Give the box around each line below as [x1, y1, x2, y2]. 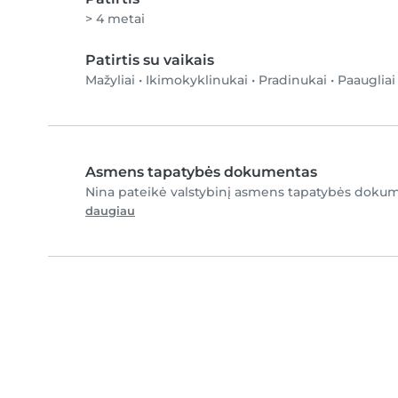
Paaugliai [338, 72, 395, 88]
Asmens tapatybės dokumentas [85, 163, 317, 180]
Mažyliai [85, 72, 135, 88]
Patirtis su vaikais [85, 52, 214, 68]
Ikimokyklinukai [146, 72, 248, 88]
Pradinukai [259, 72, 327, 88]
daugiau [85, 204, 135, 218]
